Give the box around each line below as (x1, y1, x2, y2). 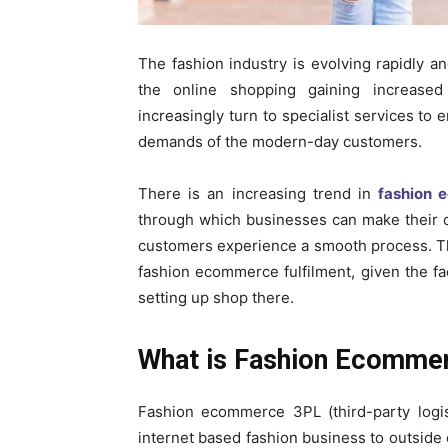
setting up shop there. (138, 287, 294, 307)
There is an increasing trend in (138, 183, 379, 203)
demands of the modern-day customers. (138, 131, 422, 151)
